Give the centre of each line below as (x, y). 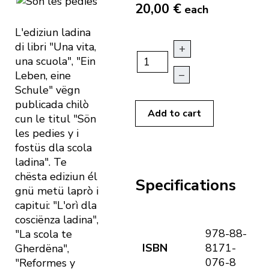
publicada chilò (52, 105)
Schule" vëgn (47, 90)
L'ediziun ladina (53, 33)
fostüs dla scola (53, 148)
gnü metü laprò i (57, 191)
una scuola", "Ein (55, 62)
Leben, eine (43, 76)
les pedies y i (47, 134)
